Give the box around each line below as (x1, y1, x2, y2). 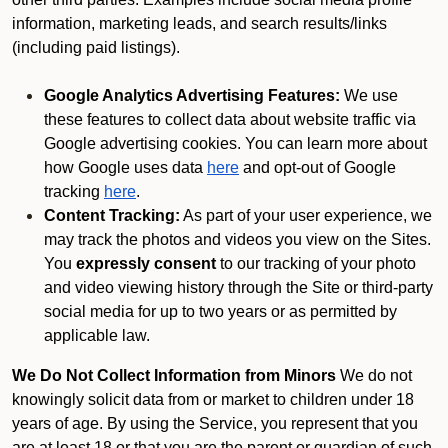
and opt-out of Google (239, 159, 396, 176)
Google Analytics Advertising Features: (44, 87, 340, 104)
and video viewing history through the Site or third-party (44, 279, 433, 296)
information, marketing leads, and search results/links (12, 15, 387, 32)
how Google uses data (44, 159, 203, 176)
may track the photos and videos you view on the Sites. (44, 231, 431, 248)
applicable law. (44, 327, 150, 344)
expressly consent (76, 255, 216, 272)
